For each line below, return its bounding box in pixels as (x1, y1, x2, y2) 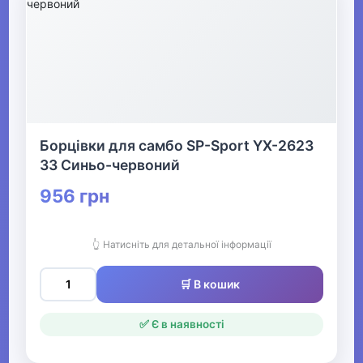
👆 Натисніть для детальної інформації (92, 238, 271, 251)
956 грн (40, 185, 110, 207)
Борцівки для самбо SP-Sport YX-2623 (40, 137, 314, 155)
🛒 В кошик (180, 277, 240, 292)
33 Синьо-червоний (40, 156, 181, 174)
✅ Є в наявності (139, 318, 224, 331)
